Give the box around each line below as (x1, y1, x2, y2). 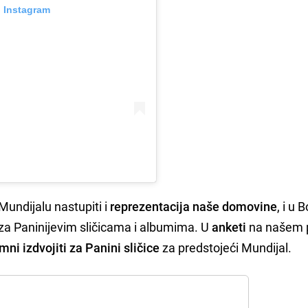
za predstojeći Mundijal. (159, 239, 292, 256)
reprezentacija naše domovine (110, 198, 278, 215)
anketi (212, 219, 247, 236)
